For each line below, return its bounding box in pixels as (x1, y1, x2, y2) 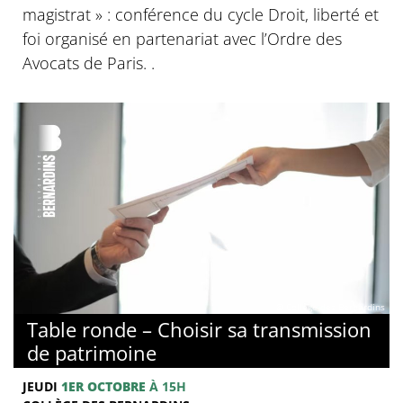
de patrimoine (27, 338, 157, 366)
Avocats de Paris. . (22, 51, 155, 74)
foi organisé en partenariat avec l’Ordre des (22, 27, 342, 49)
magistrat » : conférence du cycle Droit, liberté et (22, 3, 379, 25)
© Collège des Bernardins (276, 300, 385, 314)
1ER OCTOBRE (61, 377, 146, 395)
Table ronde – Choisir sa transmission (27, 315, 372, 343)
